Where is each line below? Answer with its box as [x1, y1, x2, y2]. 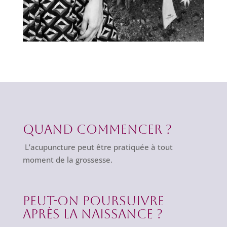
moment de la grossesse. [22, 155, 112, 165]
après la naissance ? [22, 207, 163, 222]
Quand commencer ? [22, 122, 172, 137]
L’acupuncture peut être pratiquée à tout [22, 142, 173, 153]
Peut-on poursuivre [22, 194, 164, 209]
